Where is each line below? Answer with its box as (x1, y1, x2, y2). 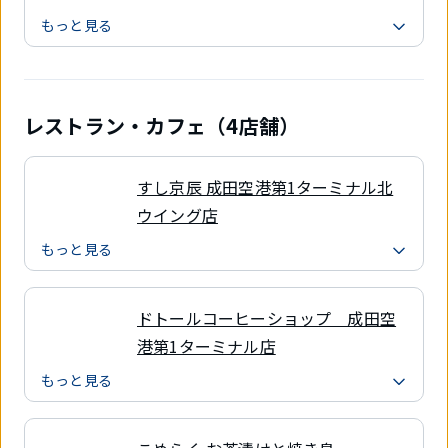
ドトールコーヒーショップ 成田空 (137, 306, 397, 331)
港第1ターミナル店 (137, 334, 276, 359)
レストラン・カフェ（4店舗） (24, 111, 300, 141)
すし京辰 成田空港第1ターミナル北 (137, 175, 394, 200)
